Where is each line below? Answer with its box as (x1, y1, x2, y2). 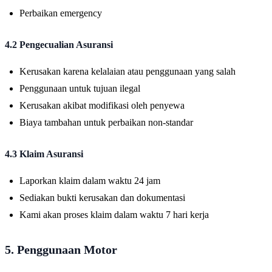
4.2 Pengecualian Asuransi (5, 39, 113, 50)
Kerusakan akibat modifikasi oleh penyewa (19, 100, 185, 110)
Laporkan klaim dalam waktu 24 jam (19, 175, 160, 186)
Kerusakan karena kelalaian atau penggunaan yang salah (19, 66, 236, 76)
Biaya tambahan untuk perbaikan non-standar (19, 117, 193, 127)
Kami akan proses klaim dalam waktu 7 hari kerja (19, 209, 209, 220)
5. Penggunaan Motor (5, 242, 117, 256)
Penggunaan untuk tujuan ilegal (19, 83, 140, 93)
